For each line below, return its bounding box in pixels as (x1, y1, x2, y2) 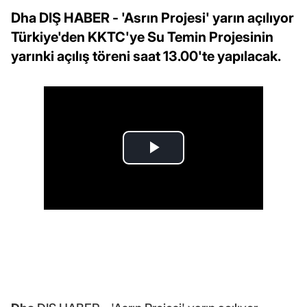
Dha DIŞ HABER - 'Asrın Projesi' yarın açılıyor (11, 9, 294, 26)
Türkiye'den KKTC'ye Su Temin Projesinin (11, 28, 273, 45)
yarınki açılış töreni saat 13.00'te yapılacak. (11, 47, 281, 64)
